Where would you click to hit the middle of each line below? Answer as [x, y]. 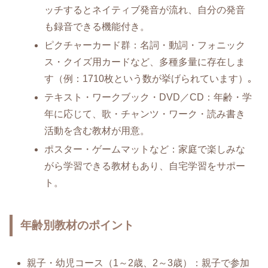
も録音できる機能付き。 [97, 26]
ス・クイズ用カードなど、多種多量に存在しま [145, 62]
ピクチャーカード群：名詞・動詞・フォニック [145, 45]
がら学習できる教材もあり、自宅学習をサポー [145, 166]
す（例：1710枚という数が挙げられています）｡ [149, 79]
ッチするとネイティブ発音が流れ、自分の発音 [145, 10]
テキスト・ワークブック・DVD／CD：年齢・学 [148, 98]
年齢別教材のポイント [77, 225]
